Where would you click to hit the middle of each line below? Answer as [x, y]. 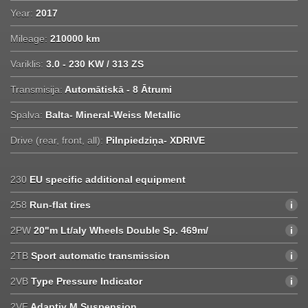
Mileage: [29, 38]
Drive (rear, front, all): [57, 140]
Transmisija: [36, 89]
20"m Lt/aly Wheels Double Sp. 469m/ [121, 230]
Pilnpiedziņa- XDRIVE [154, 140]
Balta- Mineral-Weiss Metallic [112, 114]
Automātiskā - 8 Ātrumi [117, 89]
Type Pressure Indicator [87, 281]
